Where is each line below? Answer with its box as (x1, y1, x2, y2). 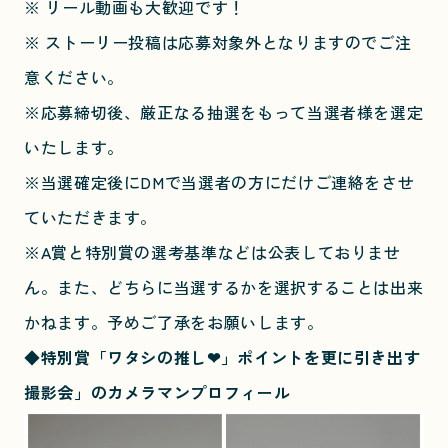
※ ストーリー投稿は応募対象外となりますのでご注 (24, 30, 412, 55)
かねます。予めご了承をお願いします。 (24, 310, 324, 335)
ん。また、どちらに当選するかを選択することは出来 (24, 275, 424, 300)
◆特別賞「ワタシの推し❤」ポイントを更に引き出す (24, 345, 421, 370)
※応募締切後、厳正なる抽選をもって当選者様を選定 (24, 100, 424, 125)
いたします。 (24, 135, 124, 160)
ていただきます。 (24, 205, 158, 230)
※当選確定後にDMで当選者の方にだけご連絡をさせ (24, 170, 415, 195)
